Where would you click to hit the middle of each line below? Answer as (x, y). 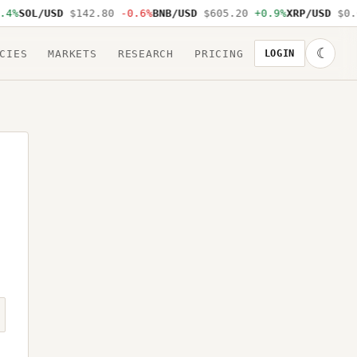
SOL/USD (34, 13)
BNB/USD (168, 13)
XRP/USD (302, 13)
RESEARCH (146, 53)
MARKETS (73, 53)
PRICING (219, 53)
